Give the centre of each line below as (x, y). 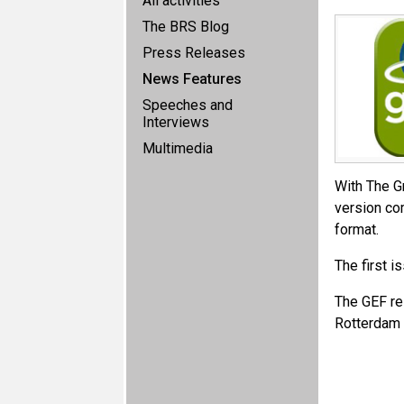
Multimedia (178, 148)
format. (356, 230)
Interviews (176, 122)
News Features (192, 79)
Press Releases (194, 53)
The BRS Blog (186, 27)
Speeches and (188, 105)
